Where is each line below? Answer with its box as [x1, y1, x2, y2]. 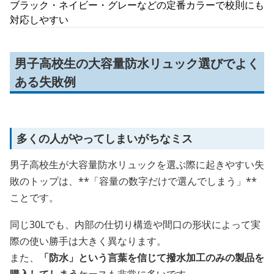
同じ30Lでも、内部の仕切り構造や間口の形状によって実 [10, 218, 261, 231]
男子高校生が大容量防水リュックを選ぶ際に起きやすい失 [10, 158, 264, 171]
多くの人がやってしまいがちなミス [17, 131, 193, 146]
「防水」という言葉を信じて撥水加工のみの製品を [39, 251, 264, 264]
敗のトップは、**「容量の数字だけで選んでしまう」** [10, 174, 257, 188]
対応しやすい [10, 13, 68, 26]
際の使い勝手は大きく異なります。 [10, 234, 166, 248]
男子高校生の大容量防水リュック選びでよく [15, 55, 259, 72]
